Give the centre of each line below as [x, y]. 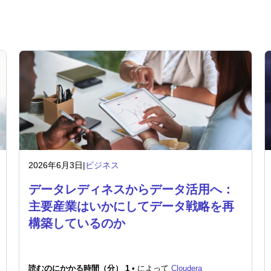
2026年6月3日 [55, 165]
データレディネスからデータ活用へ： [131, 189]
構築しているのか [77, 223]
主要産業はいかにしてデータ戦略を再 [131, 206]
